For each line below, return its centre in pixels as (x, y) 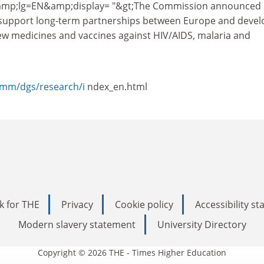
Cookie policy (144, 204)
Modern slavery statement (77, 224)
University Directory (202, 224)
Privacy (77, 204)
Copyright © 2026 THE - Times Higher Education (132, 252)
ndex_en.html (117, 87)
